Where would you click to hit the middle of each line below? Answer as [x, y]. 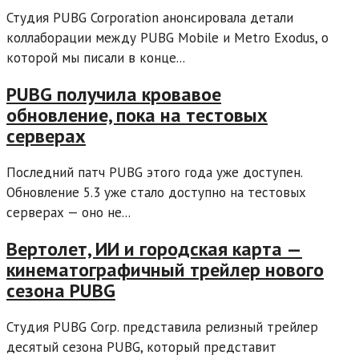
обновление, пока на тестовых [137, 115]
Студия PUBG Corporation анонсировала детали [150, 17]
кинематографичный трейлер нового [165, 269]
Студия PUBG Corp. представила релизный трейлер [162, 327]
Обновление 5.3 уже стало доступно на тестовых [156, 192]
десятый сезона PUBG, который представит [141, 347]
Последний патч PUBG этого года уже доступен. [154, 172]
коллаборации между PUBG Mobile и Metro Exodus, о [167, 37]
